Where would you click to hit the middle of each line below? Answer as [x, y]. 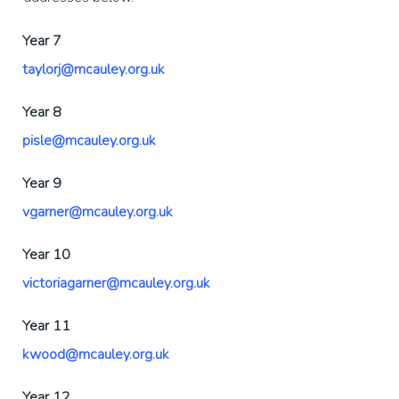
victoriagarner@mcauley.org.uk [116, 284]
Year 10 [48, 255]
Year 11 [46, 326]
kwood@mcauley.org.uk [96, 355]
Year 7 [44, 41]
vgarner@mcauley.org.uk [98, 212]
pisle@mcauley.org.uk [89, 141]
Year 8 [42, 113]
